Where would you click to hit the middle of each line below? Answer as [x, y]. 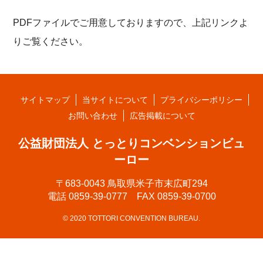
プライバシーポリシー [201, 100]
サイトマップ [45, 100]
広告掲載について [162, 116]
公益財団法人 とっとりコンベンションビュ [131, 143]
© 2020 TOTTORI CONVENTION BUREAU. [131, 218]
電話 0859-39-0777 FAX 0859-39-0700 [131, 196]
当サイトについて [115, 100]
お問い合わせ [92, 116]
